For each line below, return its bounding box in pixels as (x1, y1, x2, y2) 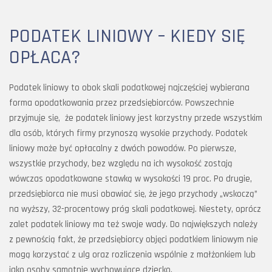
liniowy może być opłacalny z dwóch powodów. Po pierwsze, (9, 143, 236, 154)
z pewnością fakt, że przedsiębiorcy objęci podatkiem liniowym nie (9, 234, 258, 245)
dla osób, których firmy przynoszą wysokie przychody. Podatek (9, 127, 247, 139)
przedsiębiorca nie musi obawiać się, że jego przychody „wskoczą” (9, 188, 257, 200)
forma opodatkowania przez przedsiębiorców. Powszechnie (9, 97, 234, 109)
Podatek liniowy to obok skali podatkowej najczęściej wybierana (9, 82, 250, 93)
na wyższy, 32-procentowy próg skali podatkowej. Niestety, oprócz (9, 203, 261, 215)
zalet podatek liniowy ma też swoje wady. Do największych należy (9, 219, 257, 230)
